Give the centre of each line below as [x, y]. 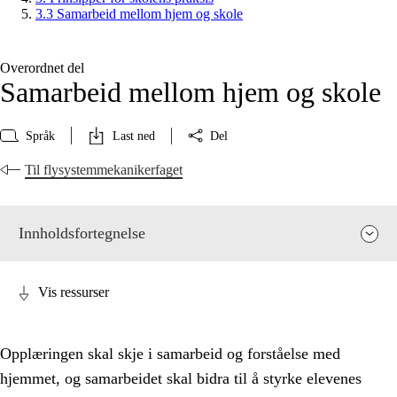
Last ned [134, 136]
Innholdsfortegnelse [82, 234]
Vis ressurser [74, 292]
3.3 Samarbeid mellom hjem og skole [139, 14]
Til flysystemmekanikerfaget [104, 170]
